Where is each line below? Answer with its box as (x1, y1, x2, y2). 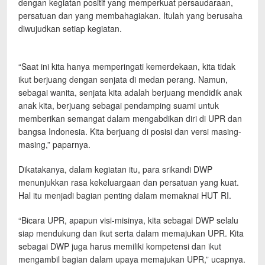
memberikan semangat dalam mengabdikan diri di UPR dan (18, 112, 242, 124)
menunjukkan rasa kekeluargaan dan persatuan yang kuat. (18, 176, 239, 188)
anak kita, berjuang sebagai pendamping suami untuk (18, 99, 219, 111)
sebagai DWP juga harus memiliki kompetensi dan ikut (18, 240, 221, 252)
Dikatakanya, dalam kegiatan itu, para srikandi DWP (18, 163, 212, 175)
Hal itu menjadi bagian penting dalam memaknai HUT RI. (18, 189, 231, 201)
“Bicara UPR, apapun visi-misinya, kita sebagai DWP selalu (18, 214, 238, 226)
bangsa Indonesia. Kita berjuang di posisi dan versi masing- (18, 125, 241, 137)
